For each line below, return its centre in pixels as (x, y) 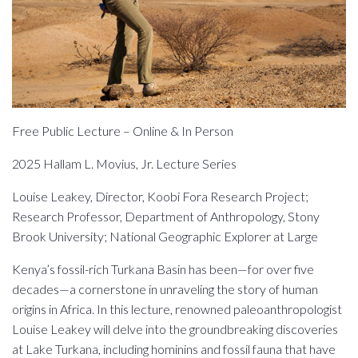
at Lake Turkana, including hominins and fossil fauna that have (174, 348)
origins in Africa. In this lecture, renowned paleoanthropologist (177, 308)
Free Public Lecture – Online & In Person (123, 130)
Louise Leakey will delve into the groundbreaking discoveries (175, 328)
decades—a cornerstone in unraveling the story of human (165, 288)
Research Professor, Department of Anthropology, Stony (166, 216)
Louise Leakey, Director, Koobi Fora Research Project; (160, 196)
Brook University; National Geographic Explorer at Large (165, 236)
